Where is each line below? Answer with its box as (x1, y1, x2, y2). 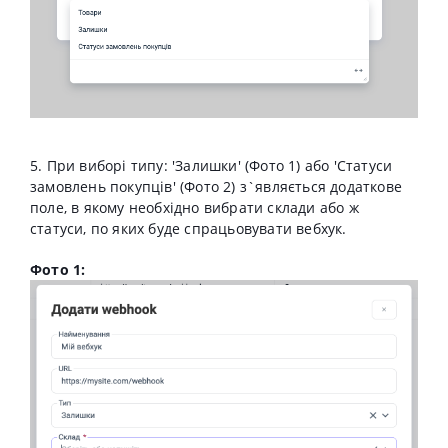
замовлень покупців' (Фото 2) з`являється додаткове (30, 177, 403, 197)
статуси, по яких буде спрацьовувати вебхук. (30, 219, 351, 239)
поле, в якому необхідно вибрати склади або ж (30, 198, 359, 218)
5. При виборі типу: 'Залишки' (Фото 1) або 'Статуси (30, 156, 393, 176)
